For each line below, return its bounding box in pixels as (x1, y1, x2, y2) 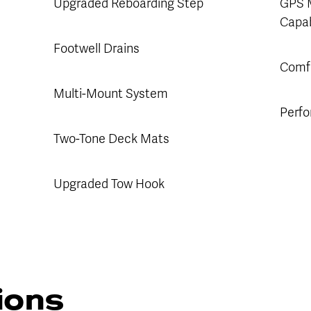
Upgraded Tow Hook (53, 176, 167, 192)
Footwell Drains (53, 40, 140, 56)
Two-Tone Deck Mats (53, 131, 169, 146)
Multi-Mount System (53, 85, 168, 101)
